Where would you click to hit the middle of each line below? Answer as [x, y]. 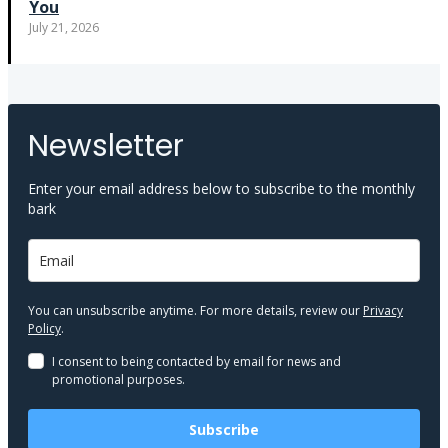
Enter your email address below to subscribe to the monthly [221, 189]
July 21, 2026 [64, 28]
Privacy [383, 311]
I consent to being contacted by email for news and [196, 362]
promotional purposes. [118, 380]
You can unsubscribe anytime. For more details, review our [195, 311]
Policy [44, 329]
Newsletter [106, 146]
